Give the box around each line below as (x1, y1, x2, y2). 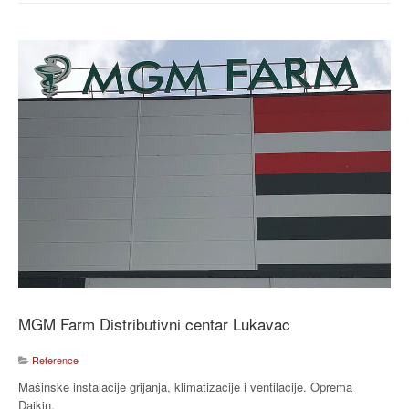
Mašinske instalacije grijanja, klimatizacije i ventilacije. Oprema (18, 377, 352, 395)
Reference (32, 351, 79, 367)
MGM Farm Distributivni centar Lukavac (18, 311, 290, 335)
